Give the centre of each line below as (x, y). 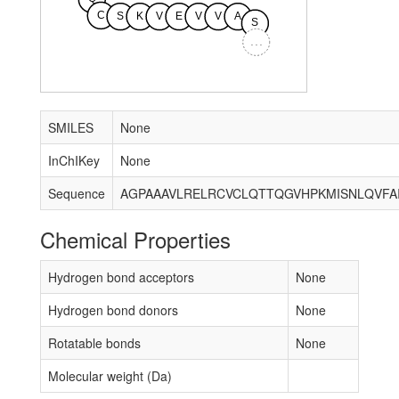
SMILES (71, 127)
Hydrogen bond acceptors (121, 277)
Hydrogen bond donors (113, 310)
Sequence (77, 193)
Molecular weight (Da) (110, 376)
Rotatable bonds (94, 343)
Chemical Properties (135, 239)
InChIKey (74, 160)
